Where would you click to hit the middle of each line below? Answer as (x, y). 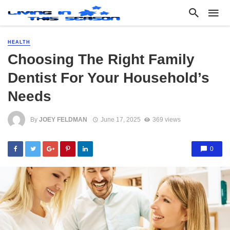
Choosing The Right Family (101, 59)
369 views (166, 119)
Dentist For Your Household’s (109, 78)
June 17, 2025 (120, 119)
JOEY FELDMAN (63, 119)
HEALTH (19, 42)
